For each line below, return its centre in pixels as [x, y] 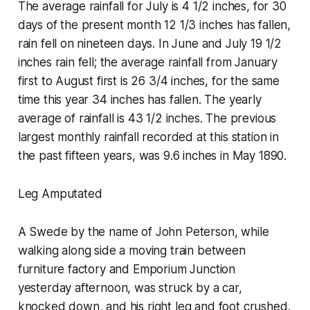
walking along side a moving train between [131, 250]
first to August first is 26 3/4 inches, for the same [148, 81]
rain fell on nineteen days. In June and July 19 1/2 [150, 43]
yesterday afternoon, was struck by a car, [130, 288]
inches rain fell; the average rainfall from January [148, 62]
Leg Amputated [60, 193]
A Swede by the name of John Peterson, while [143, 231]
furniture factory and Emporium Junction [127, 269]
